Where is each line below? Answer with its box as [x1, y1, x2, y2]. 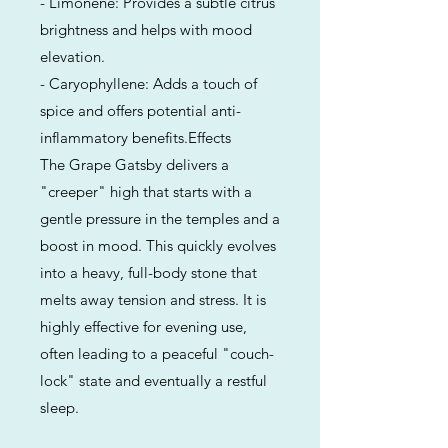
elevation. [40, 47, 105, 66]
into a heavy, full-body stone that [40, 263, 257, 282]
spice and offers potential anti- [40, 101, 241, 120]
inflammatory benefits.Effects [40, 128, 231, 147]
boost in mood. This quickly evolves [40, 236, 276, 255]
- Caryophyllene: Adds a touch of [40, 74, 257, 93]
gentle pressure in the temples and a [40, 209, 280, 228]
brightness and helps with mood [40, 20, 252, 39]
